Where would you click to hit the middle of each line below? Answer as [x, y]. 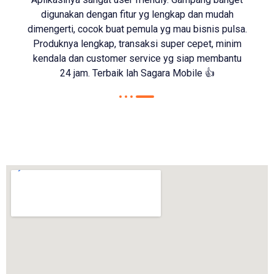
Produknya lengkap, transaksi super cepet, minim [137, 44]
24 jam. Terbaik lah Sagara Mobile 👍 [137, 73]
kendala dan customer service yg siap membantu [137, 59]
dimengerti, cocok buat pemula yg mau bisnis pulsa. [137, 29]
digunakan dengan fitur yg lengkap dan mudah [137, 15]
